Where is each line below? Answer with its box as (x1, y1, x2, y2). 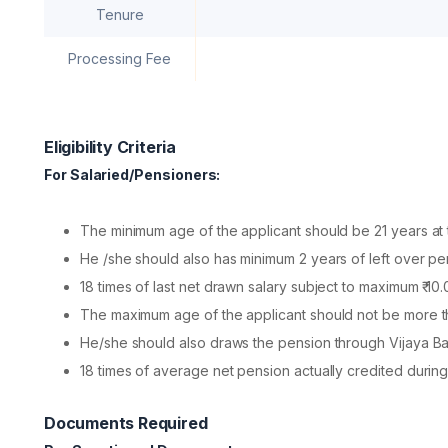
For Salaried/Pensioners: (44, 165, 221, 183)
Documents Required (44, 412, 208, 433)
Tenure (95, 5, 144, 23)
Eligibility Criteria (44, 136, 177, 157)
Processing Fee (68, 49, 171, 67)
